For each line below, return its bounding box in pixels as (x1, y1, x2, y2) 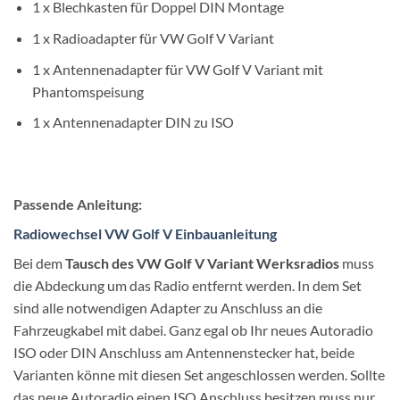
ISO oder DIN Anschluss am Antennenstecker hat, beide (13, 343, 354, 361)
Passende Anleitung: (13, 195, 142, 212)
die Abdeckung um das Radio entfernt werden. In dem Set (13, 276, 362, 294)
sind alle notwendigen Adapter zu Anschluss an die (13, 298, 322, 316)
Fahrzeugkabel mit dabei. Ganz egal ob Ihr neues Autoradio (13, 321, 373, 338)
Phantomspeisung (31, 82, 144, 100)
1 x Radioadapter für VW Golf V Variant (31, 29, 274, 47)
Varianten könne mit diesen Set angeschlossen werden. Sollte (13, 365, 385, 383)
